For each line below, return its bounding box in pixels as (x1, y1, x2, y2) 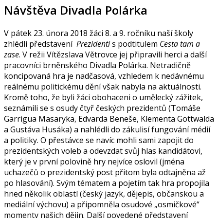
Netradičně (150, 59, 191, 71)
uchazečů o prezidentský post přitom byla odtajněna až (4, 166, 206, 178)
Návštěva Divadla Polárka (4, 1, 147, 18)
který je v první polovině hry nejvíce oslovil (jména (4, 156, 184, 167)
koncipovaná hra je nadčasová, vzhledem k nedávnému (4, 70, 204, 81)
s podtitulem (112, 38, 158, 49)
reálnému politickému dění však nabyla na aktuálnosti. (4, 81, 201, 92)
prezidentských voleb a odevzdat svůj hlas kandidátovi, (4, 145, 202, 156)
